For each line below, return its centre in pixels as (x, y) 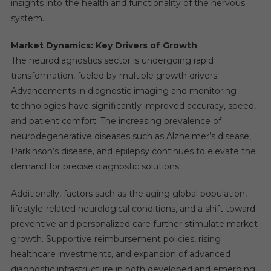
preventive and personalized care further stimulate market (134, 224)
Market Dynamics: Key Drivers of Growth (104, 45)
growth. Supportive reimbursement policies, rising (116, 239)
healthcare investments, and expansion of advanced (120, 254)
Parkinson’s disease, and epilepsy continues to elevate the (133, 151)
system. (27, 18)
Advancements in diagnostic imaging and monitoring (123, 91)
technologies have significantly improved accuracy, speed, (133, 106)
